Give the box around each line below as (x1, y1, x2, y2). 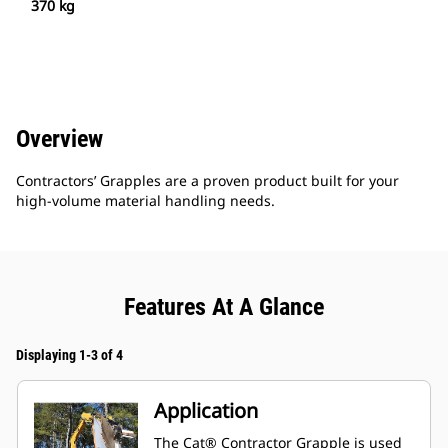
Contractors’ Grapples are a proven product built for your (16, 171, 399, 191)
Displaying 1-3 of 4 (16, 347, 123, 364)
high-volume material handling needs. (16, 191, 275, 211)
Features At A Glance (124, 293, 324, 322)
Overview (16, 125, 103, 154)
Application (154, 397, 258, 425)
